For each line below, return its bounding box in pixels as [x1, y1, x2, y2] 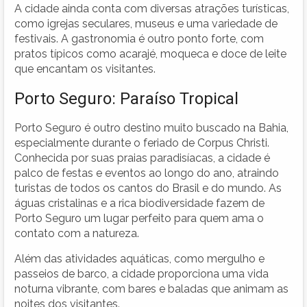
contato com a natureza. [14, 226, 139, 240]
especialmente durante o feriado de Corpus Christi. [14, 136, 269, 149]
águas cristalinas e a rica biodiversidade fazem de [14, 196, 265, 210]
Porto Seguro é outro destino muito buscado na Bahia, [14, 121, 288, 134]
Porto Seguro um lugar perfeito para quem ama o [14, 211, 264, 225]
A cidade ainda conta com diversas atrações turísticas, [14, 1, 289, 15]
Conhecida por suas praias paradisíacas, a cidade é [14, 151, 270, 164]
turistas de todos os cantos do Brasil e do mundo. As [14, 181, 282, 195]
